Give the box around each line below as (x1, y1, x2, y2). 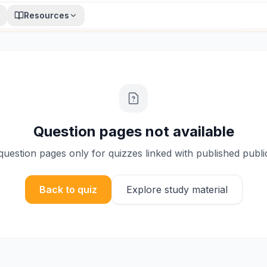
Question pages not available (33, 123, 234, 140)
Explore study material (126, 184, 228, 195)
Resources (24, 10, 69, 20)
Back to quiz (39, 184, 97, 195)
